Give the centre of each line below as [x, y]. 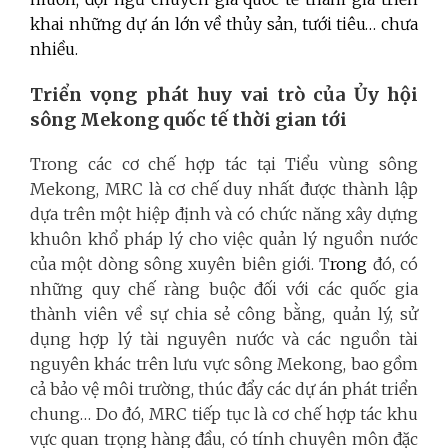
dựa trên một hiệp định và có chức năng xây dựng [224, 214]
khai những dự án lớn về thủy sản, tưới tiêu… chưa [224, 24]
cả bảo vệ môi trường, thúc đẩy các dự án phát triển [224, 389]
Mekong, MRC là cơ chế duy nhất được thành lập [224, 189]
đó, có [395, 264]
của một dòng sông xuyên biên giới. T [180, 264]
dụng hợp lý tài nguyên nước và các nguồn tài [224, 339]
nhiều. [54, 49]
